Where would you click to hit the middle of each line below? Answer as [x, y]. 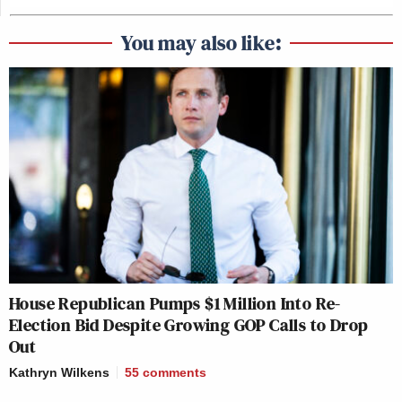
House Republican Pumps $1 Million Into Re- [175, 304]
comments [175, 373]
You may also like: [201, 43]
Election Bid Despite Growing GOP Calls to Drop [189, 325]
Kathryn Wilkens [59, 373]
